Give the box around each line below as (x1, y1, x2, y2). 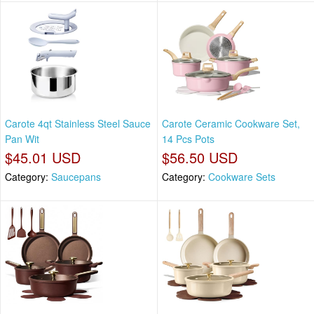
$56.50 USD (162, 146, 238, 168)
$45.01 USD (5, 146, 81, 168)
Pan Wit (5, 131, 39, 146)
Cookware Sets (208, 169, 275, 184)
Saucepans (51, 169, 101, 184)
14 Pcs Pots (162, 131, 214, 146)
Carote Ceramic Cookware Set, (162, 116, 300, 130)
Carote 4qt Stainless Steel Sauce (5, 116, 151, 130)
